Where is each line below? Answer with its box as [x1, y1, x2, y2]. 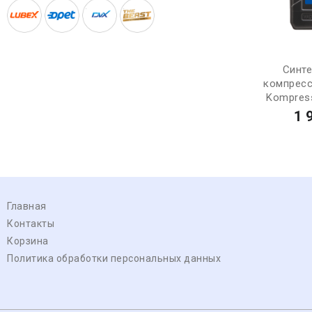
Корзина [7, 235, 49, 247]
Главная [7, 200, 47, 212]
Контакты [7, 217, 54, 229]
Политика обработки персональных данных [7, 252, 221, 264]
